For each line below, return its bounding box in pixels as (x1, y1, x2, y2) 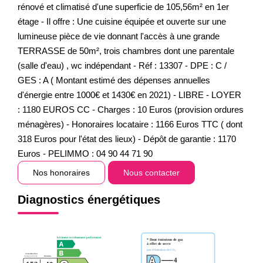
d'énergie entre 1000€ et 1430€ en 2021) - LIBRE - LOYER (18, 89, 241, 100)
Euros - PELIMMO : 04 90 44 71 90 (18, 148, 153, 159)
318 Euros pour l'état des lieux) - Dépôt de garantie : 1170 (18, 133, 236, 144)
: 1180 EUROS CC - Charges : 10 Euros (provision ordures (18, 104, 244, 114)
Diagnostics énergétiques (18, 193, 160, 206)
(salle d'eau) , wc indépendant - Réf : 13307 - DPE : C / (18, 60, 227, 70)
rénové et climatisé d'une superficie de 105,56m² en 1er (18, 1, 229, 12)
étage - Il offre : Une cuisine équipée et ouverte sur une (18, 16, 226, 26)
